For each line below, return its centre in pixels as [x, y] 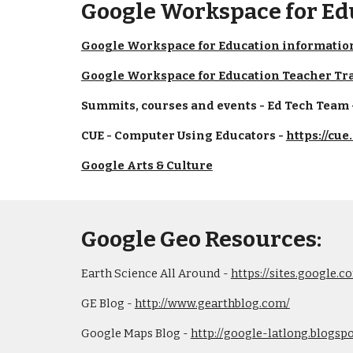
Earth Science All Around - [156, 273]
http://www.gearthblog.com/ [212, 303]
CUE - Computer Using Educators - [183, 136]
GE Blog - [108, 303]
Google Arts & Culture [147, 165]
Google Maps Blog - [136, 333]
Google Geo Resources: [201, 239]
